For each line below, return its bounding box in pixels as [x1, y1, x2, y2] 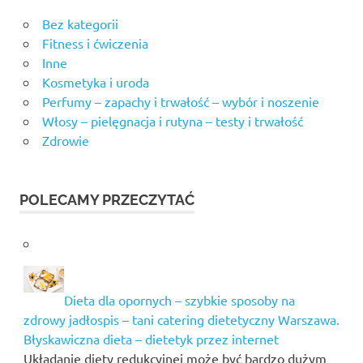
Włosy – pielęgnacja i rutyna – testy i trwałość [41, 112, 303, 129]
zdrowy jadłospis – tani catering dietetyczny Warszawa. [23, 310, 340, 327]
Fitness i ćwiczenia [41, 34, 148, 51]
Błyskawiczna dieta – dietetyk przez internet [23, 330, 279, 347]
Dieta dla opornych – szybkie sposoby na [63, 291, 295, 308]
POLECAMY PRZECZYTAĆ [19, 190, 194, 208]
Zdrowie [41, 131, 89, 148]
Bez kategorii [41, 15, 118, 32]
